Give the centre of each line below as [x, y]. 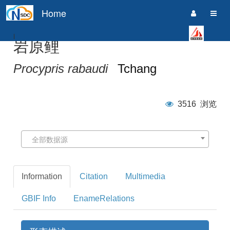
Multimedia [146, 176]
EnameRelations [104, 198]
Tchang [137, 69]
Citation [94, 176]
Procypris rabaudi [61, 69]
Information [42, 176]
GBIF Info [39, 198]
